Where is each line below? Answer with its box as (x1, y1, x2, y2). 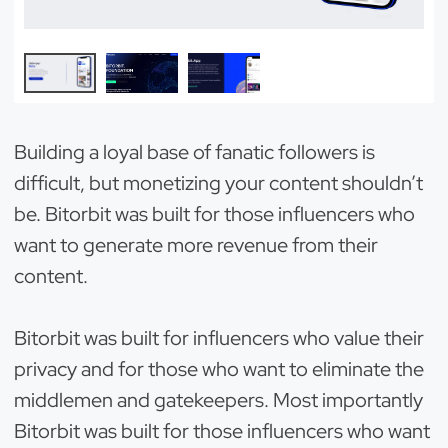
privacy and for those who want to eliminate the (14, 356, 424, 382)
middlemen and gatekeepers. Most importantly (14, 387, 423, 413)
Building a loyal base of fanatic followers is (14, 139, 375, 165)
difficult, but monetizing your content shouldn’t (14, 170, 423, 196)
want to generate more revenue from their (14, 232, 378, 258)
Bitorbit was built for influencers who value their (14, 325, 424, 351)
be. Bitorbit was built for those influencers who (14, 201, 415, 227)
